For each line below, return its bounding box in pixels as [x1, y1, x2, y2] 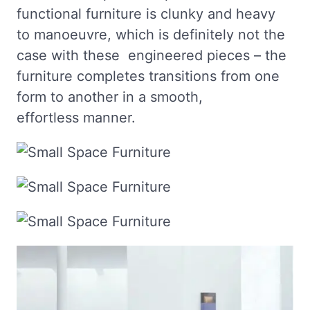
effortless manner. [17, 109, 136, 126]
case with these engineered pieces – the [17, 47, 286, 64]
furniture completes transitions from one [17, 68, 280, 84]
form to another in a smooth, [17, 89, 203, 105]
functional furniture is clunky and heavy [17, 6, 275, 22]
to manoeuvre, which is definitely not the [17, 26, 285, 43]
